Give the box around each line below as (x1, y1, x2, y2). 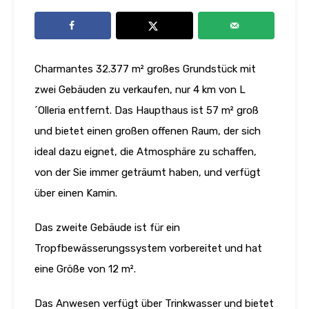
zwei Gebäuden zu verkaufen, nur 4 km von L (34, 83, 246, 97)
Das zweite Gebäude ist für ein (34, 221, 180, 235)
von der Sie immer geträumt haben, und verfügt (34, 166, 261, 179)
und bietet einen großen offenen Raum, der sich (34, 125, 261, 138)
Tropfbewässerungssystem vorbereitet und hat (34, 242, 262, 255)
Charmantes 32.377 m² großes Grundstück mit (34, 63, 256, 76)
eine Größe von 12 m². (34, 263, 136, 276)
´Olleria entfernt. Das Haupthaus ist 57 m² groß (34, 104, 259, 117)
